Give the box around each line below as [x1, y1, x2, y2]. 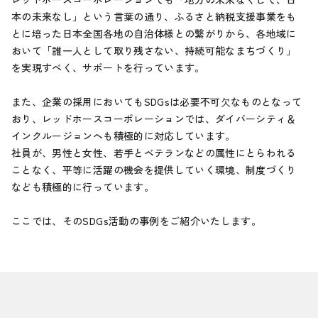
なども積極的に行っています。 [11, 180, 154, 194]
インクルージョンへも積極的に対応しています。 [11, 128, 236, 143]
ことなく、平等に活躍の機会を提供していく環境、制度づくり [11, 163, 297, 177]
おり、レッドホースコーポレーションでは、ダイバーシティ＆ [11, 111, 297, 126]
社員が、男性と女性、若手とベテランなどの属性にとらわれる [11, 146, 297, 160]
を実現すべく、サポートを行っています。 [11, 60, 205, 75]
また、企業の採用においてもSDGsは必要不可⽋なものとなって [11, 94, 302, 109]
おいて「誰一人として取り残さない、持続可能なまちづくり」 [11, 43, 297, 58]
